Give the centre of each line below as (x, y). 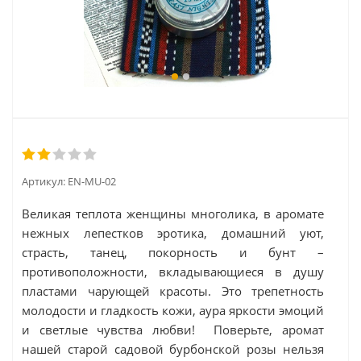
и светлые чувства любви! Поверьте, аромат (173, 330)
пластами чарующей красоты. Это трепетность (173, 291)
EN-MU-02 (92, 181)
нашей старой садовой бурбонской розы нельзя (173, 349)
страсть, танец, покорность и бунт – (173, 252)
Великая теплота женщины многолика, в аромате (173, 214)
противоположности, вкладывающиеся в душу (173, 272)
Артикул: (44, 181)
